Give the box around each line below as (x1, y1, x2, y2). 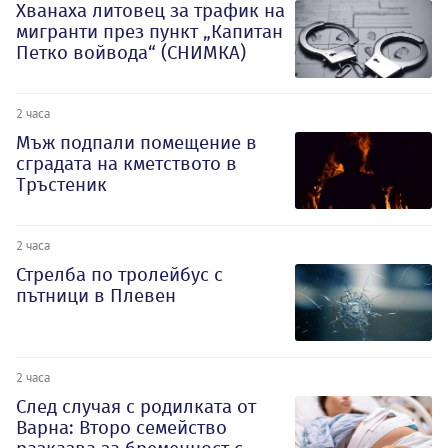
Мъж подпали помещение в (16, 131, 257, 154)
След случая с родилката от (16, 394, 256, 418)
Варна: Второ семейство (16, 415, 227, 439)
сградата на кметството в (16, 152, 237, 175)
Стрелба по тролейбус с (16, 262, 223, 286)
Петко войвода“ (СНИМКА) (16, 41, 246, 65)
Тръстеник (16, 173, 107, 196)
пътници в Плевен (16, 283, 176, 307)
